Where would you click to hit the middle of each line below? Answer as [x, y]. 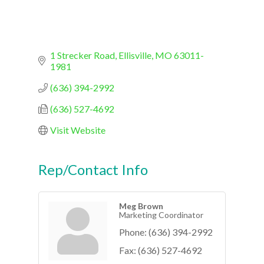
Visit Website [78, 130]
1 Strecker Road [82, 55]
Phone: [133, 232]
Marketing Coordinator [161, 214]
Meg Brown [141, 206]
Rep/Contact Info [93, 169]
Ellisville [135, 55]
